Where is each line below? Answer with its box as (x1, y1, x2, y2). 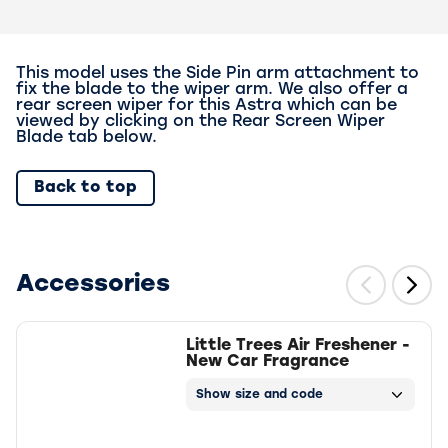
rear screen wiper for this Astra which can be (16, 98, 397, 115)
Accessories (16, 273, 170, 298)
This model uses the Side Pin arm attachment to (16, 66, 419, 83)
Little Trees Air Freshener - (185, 338, 410, 355)
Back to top (34, 180, 137, 197)
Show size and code (196, 388, 324, 401)
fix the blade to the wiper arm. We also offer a (16, 82, 408, 99)
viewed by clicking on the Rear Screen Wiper (16, 114, 385, 131)
